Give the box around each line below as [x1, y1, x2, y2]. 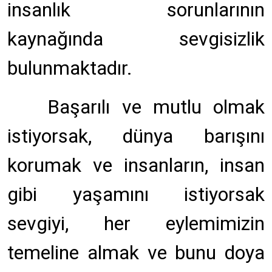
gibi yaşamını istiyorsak [7, 183, 265, 206]
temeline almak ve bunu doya [7, 241, 265, 264]
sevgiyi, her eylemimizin [7, 212, 265, 235]
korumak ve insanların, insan [7, 154, 265, 177]
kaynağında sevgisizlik [7, 27, 265, 50]
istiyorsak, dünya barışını [7, 124, 265, 148]
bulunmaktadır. [7, 56, 132, 80]
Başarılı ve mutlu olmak [36, 95, 265, 118]
